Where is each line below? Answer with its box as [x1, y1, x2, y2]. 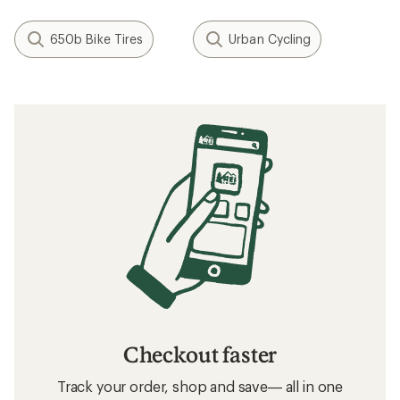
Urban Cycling [229, 31, 312, 46]
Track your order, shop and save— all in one [56, 377, 344, 395]
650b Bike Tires [50, 31, 144, 46]
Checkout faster [122, 340, 278, 367]
